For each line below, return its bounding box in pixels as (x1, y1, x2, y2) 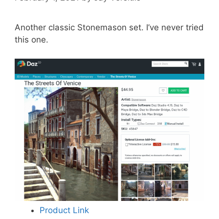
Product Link (40, 205, 89, 215)
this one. (15, 35, 48, 45)
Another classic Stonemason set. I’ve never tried (15, 22, 204, 33)
